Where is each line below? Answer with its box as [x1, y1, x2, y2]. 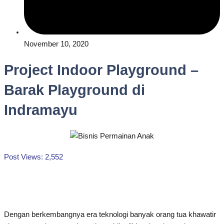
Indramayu [4, 101, 77, 118]
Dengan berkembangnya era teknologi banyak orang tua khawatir [4, 210, 216, 218]
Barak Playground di [4, 81, 145, 98]
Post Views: [4, 152, 43, 161]
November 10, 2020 [24, 39, 88, 48]
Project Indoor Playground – [4, 61, 198, 78]
